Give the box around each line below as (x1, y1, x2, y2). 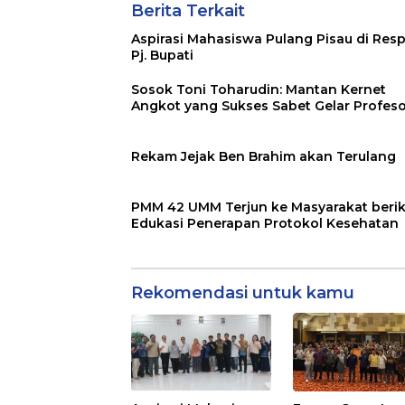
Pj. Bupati (131, 46, 193, 63)
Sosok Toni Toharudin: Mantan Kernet (131, 80, 386, 98)
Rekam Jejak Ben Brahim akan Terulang (131, 147, 396, 165)
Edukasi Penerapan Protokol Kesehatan (131, 214, 399, 231)
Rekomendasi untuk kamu (131, 282, 354, 303)
